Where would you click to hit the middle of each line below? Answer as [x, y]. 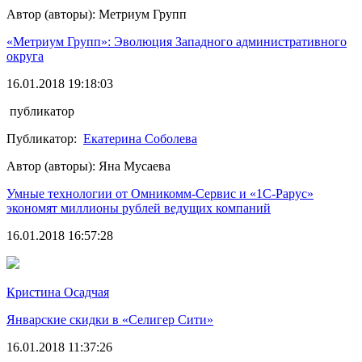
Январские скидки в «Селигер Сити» [110, 319]
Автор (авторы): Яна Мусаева [88, 166]
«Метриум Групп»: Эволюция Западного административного [177, 41]
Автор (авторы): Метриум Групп [97, 14]
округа [25, 56]
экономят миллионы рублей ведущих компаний [139, 208]
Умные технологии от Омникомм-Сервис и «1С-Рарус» [160, 193]
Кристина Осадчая [58, 292]
